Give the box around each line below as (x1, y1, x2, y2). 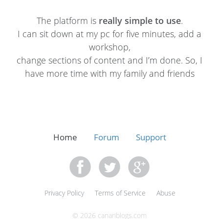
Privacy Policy (44, 188, 84, 197)
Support (135, 131, 166, 143)
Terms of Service (95, 188, 146, 197)
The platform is (36, 15, 99, 26)
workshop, (88, 41, 131, 53)
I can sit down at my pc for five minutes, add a (18, 28, 201, 40)
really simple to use (98, 15, 181, 26)
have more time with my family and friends (24, 67, 195, 79)
